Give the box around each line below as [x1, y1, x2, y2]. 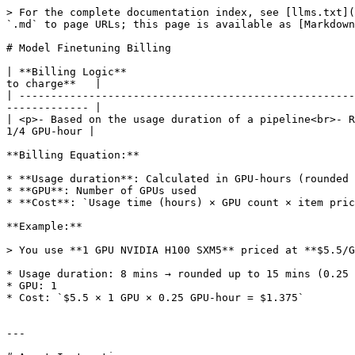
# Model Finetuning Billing [6, 42, 171, 54]
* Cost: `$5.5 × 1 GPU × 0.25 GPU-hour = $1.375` [6, 292, 304, 303]
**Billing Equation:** [6, 149, 139, 161]
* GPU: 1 [6, 280, 57, 292]
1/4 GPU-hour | [6, 125, 95, 137]
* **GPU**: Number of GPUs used [6, 185, 197, 197]
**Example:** [6, 220, 82, 232]
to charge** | [6, 78, 101, 90]
